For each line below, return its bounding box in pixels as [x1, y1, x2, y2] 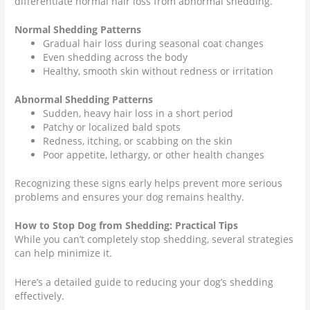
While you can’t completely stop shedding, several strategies [15, 232, 294, 246]
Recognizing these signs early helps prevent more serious [15, 176, 283, 190]
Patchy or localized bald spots [43, 120, 181, 134]
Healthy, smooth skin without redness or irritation [43, 64, 274, 78]
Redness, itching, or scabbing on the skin [43, 134, 233, 147]
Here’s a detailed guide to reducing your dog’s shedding [15, 275, 274, 289]
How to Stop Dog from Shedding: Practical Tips [15, 219, 239, 232]
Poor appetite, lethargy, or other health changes [43, 148, 265, 161]
